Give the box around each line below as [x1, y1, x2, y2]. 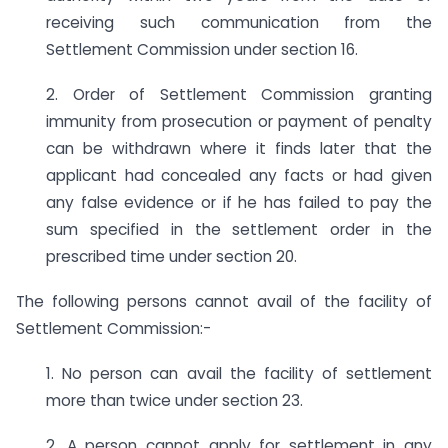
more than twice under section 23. [46, 389, 303, 411]
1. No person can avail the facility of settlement [46, 362, 432, 384]
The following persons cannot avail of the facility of [16, 291, 432, 313]
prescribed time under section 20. [46, 246, 297, 268]
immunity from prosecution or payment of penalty [46, 111, 432, 133]
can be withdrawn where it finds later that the [46, 138, 432, 160]
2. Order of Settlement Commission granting [46, 84, 432, 106]
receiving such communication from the [46, 12, 432, 34]
